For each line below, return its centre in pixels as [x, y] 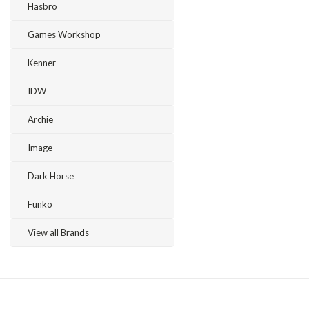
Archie [40, 119]
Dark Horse [51, 176]
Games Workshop [64, 34]
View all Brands [58, 232]
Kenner [42, 63]
